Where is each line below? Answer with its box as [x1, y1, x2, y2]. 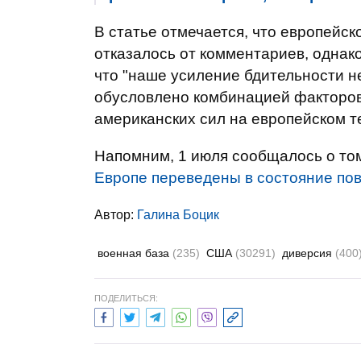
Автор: [94, 208, 137, 222]
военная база [98, 247, 172, 259]
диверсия [282, 247, 335, 259]
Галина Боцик [137, 208, 219, 222]
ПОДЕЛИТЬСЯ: [94, 293, 158, 303]
